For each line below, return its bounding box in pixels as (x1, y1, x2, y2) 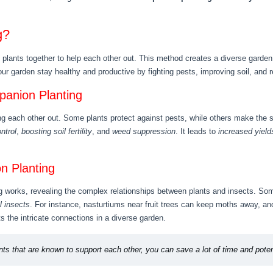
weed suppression (112, 127, 175, 136)
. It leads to (175, 127, 218, 136)
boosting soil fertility (21, 127, 92, 136)
